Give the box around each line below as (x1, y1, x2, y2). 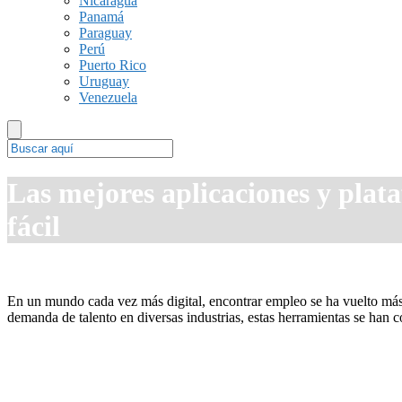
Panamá (79, 9, 124, 24)
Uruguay (79, 74, 129, 89)
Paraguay (79, 25, 132, 40)
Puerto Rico (79, 57, 146, 73)
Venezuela (79, 90, 137, 105)
